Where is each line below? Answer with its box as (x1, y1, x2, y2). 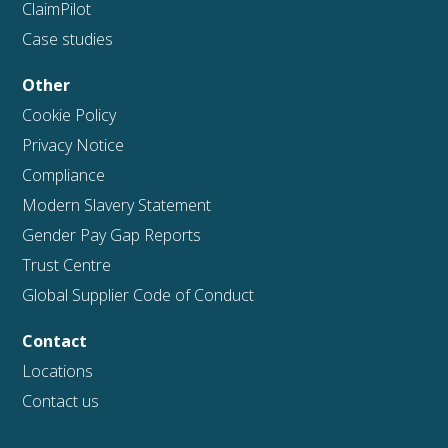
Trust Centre (22, 253, 112, 276)
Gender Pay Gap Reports (22, 223, 202, 246)
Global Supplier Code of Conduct (22, 283, 255, 306)
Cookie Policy (22, 103, 117, 126)
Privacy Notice (22, 133, 125, 156)
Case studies (22, 27, 114, 50)
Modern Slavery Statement (22, 193, 212, 216)
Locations (22, 359, 94, 382)
